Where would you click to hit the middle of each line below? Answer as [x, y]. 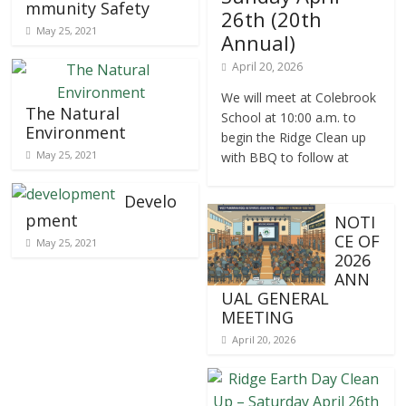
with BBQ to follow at [285, 157]
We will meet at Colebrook [299, 97]
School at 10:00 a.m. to [289, 117]
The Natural [73, 113]
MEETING [258, 317]
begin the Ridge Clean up [294, 137]
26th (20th [272, 19]
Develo [151, 201]
